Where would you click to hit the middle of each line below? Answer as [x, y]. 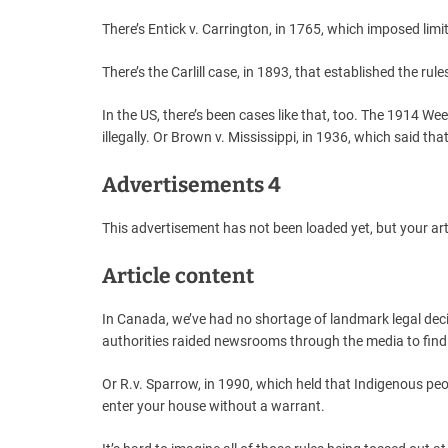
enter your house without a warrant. [213, 406]
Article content [178, 276]
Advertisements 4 [191, 185]
